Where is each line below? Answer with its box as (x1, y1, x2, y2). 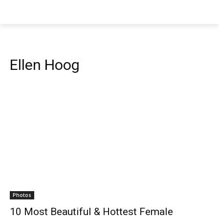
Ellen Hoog (10, 56, 80, 73)
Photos (13, 192, 31, 198)
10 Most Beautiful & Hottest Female (10, 206, 173, 218)
